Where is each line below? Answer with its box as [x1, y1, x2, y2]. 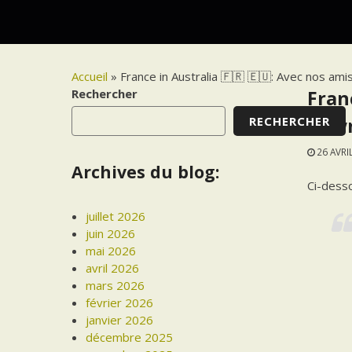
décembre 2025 [86, 329, 174, 346]
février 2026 [86, 295, 154, 311]
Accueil [71, 68, 108, 85]
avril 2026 [86, 260, 140, 277]
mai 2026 [86, 243, 137, 259]
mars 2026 [86, 277, 145, 294]
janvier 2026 [86, 312, 154, 328]
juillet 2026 [86, 208, 146, 225]
